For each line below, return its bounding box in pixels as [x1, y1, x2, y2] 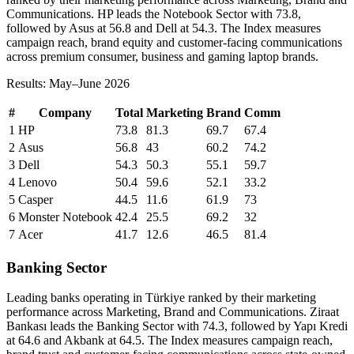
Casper [18, 192, 53, 206]
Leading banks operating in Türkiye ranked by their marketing [6, 291, 316, 305]
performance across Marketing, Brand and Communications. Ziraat [6, 305, 339, 319]
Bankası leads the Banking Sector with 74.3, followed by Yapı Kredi [6, 319, 348, 333]
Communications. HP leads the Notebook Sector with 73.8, [6, 6, 301, 21]
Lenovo [18, 175, 57, 189]
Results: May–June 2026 [6, 76, 130, 90]
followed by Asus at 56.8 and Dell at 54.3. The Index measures [6, 21, 321, 35]
